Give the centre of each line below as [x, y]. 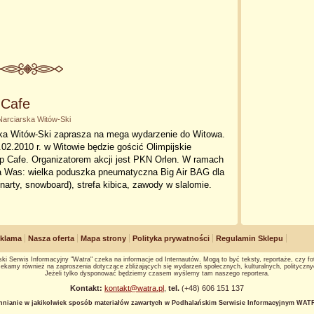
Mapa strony [103, 238]
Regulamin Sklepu [250, 238]
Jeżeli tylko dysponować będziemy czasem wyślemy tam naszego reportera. [157, 273]
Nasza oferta [51, 238]
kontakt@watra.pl [134, 288]
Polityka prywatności [171, 238]
